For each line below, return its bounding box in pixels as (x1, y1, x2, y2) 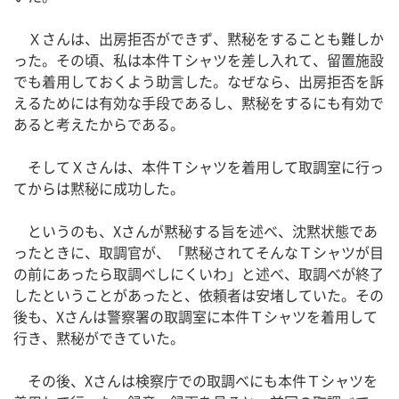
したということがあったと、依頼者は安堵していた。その (13, 284, 384, 306)
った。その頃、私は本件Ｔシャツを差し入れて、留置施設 (13, 49, 384, 71)
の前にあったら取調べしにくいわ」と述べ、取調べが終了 (13, 263, 384, 285)
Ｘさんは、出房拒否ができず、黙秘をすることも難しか (13, 28, 384, 50)
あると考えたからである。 (13, 113, 184, 135)
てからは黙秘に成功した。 (13, 177, 184, 199)
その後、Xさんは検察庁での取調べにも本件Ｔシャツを (13, 370, 378, 392)
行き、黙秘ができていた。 (13, 327, 184, 349)
